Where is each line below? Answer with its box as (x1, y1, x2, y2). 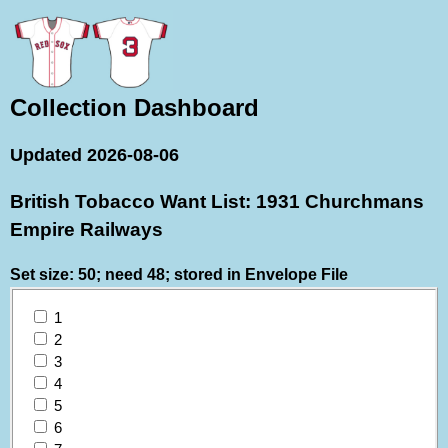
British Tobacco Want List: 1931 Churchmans (10, 190, 424, 212)
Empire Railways (10, 218, 163, 240)
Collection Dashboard (10, 94, 259, 121)
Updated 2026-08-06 (10, 145, 179, 166)
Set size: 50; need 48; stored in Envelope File (10, 265, 348, 283)
